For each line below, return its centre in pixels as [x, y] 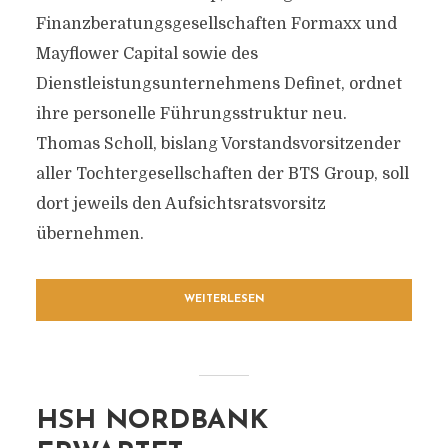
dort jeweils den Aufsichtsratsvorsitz [180, 204]
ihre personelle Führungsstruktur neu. [191, 114]
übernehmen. [89, 234]
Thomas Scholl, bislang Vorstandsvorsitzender [218, 144]
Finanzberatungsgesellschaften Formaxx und [216, 24]
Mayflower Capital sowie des [146, 54]
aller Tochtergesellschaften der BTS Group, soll [222, 174]
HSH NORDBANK [151, 421]
